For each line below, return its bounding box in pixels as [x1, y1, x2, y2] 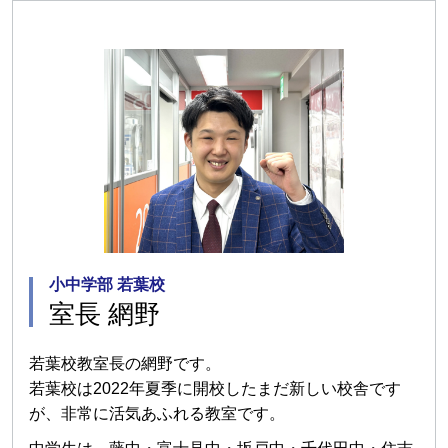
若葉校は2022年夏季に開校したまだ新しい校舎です [29, 380, 401, 398]
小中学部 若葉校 [49, 276, 165, 294]
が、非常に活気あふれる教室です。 [29, 405, 285, 423]
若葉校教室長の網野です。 [29, 355, 221, 373]
